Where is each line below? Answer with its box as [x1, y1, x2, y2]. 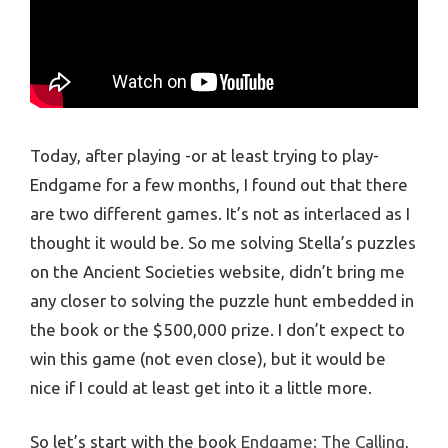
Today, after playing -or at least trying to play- [30, 145, 379, 165]
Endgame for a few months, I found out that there [30, 174, 408, 194]
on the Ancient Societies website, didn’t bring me [30, 261, 405, 281]
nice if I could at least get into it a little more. [30, 377, 372, 397]
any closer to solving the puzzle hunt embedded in [30, 290, 414, 310]
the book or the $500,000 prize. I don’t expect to [30, 319, 405, 339]
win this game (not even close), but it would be [30, 348, 386, 368]
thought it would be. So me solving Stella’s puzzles [30, 232, 416, 252]
